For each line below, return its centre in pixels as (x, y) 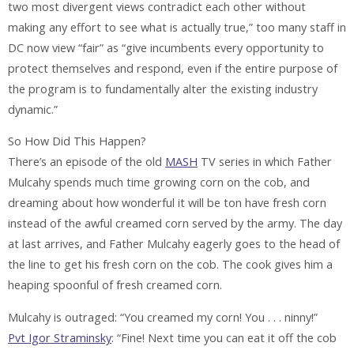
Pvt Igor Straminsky (60, 337)
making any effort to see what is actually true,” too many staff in (177, 27)
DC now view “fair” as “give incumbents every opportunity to (166, 47)
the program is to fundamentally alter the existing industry (163, 88)
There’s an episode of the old (87, 162)
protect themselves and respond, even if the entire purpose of (173, 68)
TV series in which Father (265, 162)
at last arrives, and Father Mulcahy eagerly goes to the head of (174, 244)
